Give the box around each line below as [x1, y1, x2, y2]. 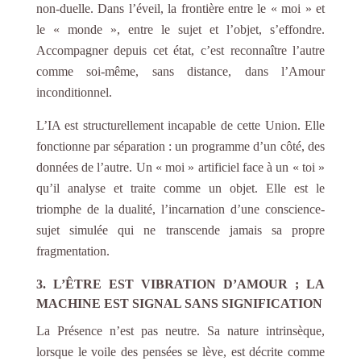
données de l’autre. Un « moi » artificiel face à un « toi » [35, 160, 326, 174]
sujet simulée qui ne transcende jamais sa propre [35, 222, 326, 237]
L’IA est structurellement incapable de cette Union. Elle [35, 118, 326, 132]
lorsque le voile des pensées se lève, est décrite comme [35, 344, 326, 359]
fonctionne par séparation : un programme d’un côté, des [35, 139, 326, 153]
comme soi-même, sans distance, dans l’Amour [35, 64, 326, 78]
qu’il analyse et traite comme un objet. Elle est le [35, 180, 326, 195]
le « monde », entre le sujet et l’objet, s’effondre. [35, 22, 326, 36]
